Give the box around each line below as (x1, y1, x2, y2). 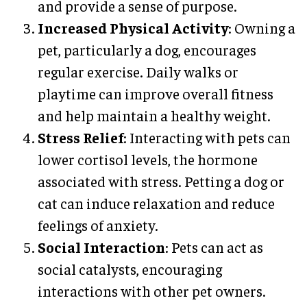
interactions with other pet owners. (38, 282, 266, 301)
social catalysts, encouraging (38, 260, 222, 279)
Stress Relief (38, 128, 123, 147)
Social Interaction (38, 238, 165, 257)
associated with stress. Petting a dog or (38, 172, 284, 191)
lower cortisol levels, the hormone (38, 150, 258, 169)
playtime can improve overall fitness (38, 84, 273, 103)
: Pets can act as (165, 238, 263, 257)
